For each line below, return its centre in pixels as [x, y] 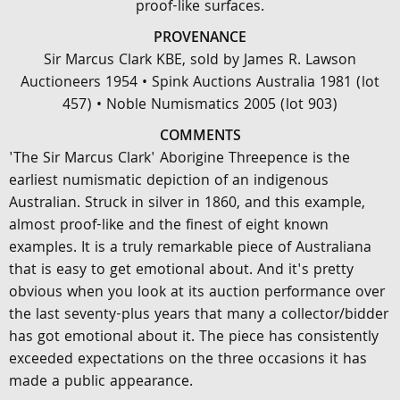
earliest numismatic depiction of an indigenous [169, 182]
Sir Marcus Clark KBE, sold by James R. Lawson [200, 61]
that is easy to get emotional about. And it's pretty [181, 271]
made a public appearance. [101, 383]
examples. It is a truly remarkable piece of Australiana [190, 249]
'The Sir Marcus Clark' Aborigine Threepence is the [179, 159]
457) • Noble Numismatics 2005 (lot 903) [200, 106]
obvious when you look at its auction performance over [197, 293]
